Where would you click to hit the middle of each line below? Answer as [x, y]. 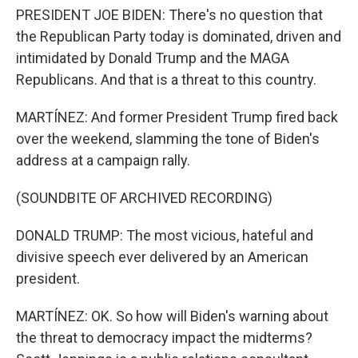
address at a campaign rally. [103, 160]
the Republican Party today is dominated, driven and [179, 36]
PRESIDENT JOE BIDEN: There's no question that [169, 14]
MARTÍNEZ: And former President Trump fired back [177, 117]
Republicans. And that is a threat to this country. [166, 79]
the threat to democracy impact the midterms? [164, 337]
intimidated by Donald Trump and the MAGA [153, 58]
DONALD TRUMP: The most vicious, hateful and [165, 235]
